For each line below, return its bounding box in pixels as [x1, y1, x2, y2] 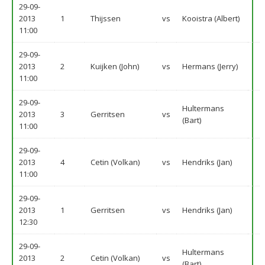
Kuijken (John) [91, 61, 139, 72]
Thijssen [91, 13, 121, 24]
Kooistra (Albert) [182, 13, 240, 24]
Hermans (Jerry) [182, 61, 238, 72]
